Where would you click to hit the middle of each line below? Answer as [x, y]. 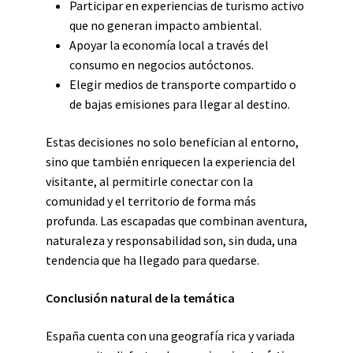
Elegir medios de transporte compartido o [183, 84]
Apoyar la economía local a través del [169, 45]
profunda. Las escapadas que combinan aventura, [176, 221]
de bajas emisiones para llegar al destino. [180, 104]
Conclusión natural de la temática [140, 298]
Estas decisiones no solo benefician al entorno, [172, 142]
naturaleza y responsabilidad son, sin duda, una [171, 240]
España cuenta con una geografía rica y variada [170, 336]
